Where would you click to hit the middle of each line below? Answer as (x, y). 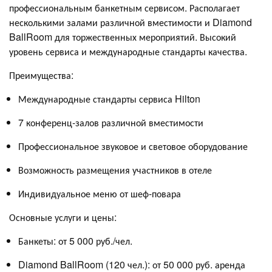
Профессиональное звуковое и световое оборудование (133, 146)
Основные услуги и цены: (63, 217)
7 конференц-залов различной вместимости (111, 122)
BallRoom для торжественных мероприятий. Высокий (123, 36)
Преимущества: (41, 75)
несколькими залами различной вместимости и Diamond (131, 22)
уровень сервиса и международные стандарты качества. (128, 51)
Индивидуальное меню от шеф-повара (100, 193)
